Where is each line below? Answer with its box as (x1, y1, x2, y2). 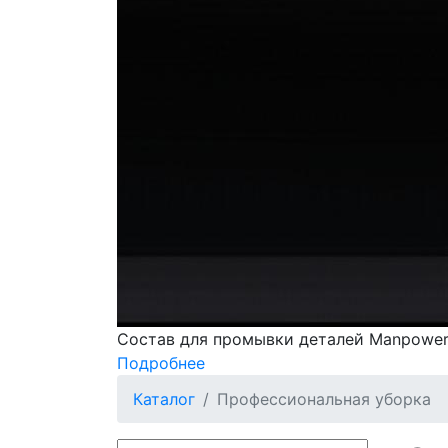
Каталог (133, 389, 195, 410)
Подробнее (117, 353, 205, 374)
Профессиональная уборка (217, 389, 431, 410)
